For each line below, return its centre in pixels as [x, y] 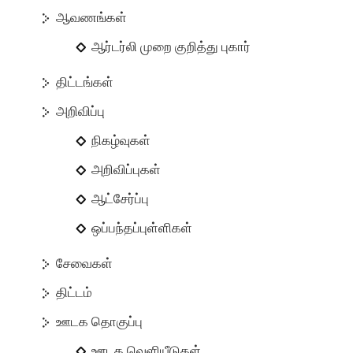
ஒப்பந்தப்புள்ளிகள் [142, 228]
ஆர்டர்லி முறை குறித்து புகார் [171, 47]
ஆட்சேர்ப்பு [121, 199]
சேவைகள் [85, 264]
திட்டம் [74, 293]
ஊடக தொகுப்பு [100, 322]
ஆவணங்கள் [92, 18]
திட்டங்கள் [85, 82]
